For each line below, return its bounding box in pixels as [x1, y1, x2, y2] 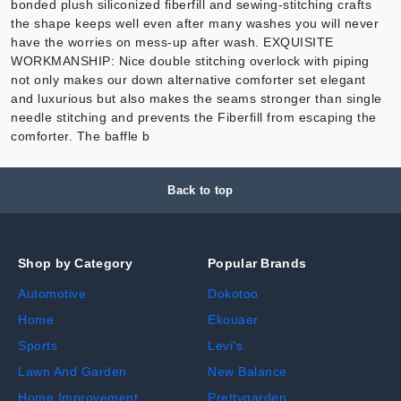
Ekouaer [208, 312, 259, 328]
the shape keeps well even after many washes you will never [11, 16, 379, 31]
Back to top [167, 183, 234, 198]
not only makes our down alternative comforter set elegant [11, 73, 366, 88]
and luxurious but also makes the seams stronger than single [11, 91, 382, 107]
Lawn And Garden [18, 364, 127, 380]
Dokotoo [208, 286, 259, 302]
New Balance [208, 364, 287, 380]
